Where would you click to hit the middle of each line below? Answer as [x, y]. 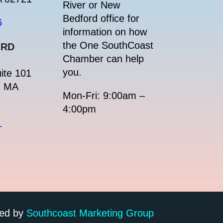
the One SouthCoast [108, 46]
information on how [105, 32]
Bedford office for [101, 19]
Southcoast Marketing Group [90, 213]
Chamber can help [104, 59]
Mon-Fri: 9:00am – [104, 96]
